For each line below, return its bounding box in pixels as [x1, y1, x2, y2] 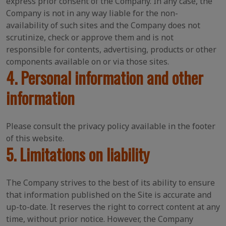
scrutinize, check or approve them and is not [6, 32, 174, 43]
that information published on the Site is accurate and [6, 189, 211, 200]
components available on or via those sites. [6, 56, 169, 67]
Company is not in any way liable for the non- [6, 8, 178, 19]
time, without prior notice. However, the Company [6, 213, 193, 224]
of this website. [6, 133, 64, 144]
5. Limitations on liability [6, 142, 149, 166]
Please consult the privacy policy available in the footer [6, 121, 215, 132]
